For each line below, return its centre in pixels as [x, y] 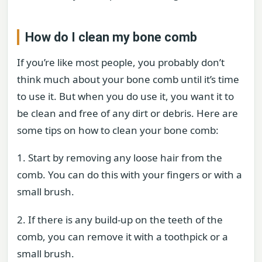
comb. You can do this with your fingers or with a [130, 175]
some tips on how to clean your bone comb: [118, 130]
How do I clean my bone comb [111, 37]
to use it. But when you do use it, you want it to [125, 96]
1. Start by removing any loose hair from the [120, 158]
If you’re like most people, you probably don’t [121, 62]
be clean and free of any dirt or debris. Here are [127, 113]
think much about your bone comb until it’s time [128, 79]
